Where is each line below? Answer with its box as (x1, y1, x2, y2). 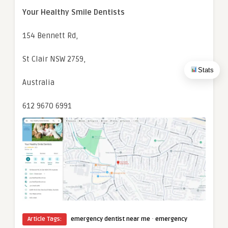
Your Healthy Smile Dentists (22, 7, 125, 17)
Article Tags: (27, 215, 62, 223)
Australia (22, 77, 54, 87)
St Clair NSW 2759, (22, 54, 85, 64)
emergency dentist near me (71, 215, 150, 223)
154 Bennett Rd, (22, 31, 78, 40)
